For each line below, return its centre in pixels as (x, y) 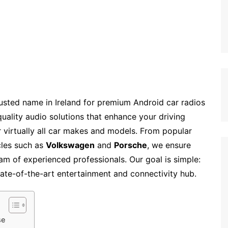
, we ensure (169, 145)
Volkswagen (70, 145)
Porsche (131, 145)
